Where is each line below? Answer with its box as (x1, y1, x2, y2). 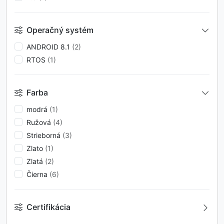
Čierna (26, 169, 49, 178)
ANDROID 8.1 (26, 42, 72, 51)
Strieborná (26, 130, 62, 139)
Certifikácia (24, 202, 70, 212)
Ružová (26, 117, 53, 126)
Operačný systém (24, 25, 93, 35)
